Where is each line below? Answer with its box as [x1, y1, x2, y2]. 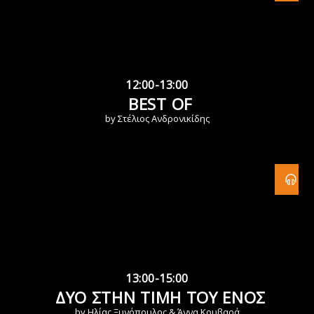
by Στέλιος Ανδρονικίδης [104, 112, 210, 125]
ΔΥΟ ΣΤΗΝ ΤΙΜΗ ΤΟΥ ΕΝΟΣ [55, 287, 266, 309]
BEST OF [128, 93, 193, 116]
